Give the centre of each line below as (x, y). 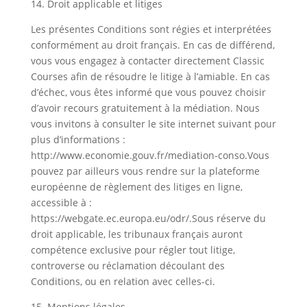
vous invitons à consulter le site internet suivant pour (153, 124)
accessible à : (61, 202)
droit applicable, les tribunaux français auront (136, 234)
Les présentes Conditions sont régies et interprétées (151, 29)
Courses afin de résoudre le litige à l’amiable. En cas (150, 76)
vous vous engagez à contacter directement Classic (147, 61)
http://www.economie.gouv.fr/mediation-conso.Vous (150, 155)
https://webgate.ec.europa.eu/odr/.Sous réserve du (148, 218)
